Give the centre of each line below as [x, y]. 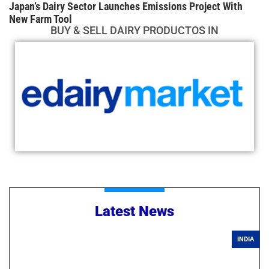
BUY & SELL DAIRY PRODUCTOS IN [134, 31]
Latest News [134, 211]
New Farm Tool [41, 19]
